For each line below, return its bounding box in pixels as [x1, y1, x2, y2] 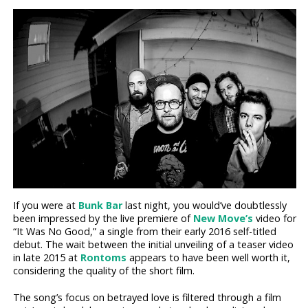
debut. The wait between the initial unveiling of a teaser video [13, 238, 294, 252]
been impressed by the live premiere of [13, 212, 194, 225]
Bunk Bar [78, 199, 123, 212]
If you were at [13, 199, 79, 212]
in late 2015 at [13, 251, 81, 265]
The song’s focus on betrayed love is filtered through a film [13, 291, 282, 305]
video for [253, 212, 297, 225]
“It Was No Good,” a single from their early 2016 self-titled [13, 225, 277, 239]
